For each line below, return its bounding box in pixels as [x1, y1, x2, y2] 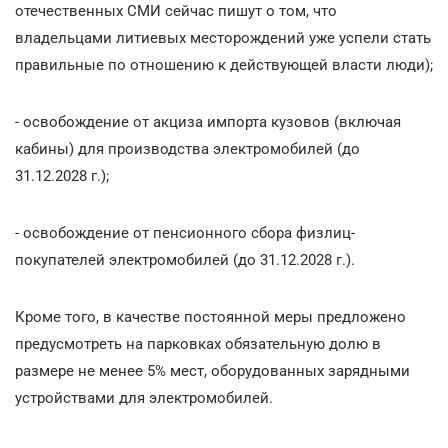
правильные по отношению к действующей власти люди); [15, 55, 433, 74]
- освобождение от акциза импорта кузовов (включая [15, 112, 401, 131]
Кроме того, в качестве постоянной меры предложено [15, 307, 406, 326]
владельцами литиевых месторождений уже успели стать [15, 28, 431, 47]
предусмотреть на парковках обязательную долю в [15, 334, 381, 353]
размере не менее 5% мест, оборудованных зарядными [15, 361, 410, 380]
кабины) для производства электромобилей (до [15, 139, 360, 158]
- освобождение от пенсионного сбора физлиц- [15, 223, 355, 242]
